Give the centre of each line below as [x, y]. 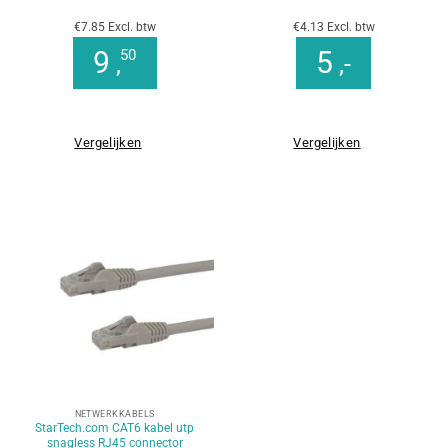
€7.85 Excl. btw [114, 26]
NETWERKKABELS [114, 413]
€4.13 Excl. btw [333, 26]
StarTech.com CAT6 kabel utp [114, 428]
